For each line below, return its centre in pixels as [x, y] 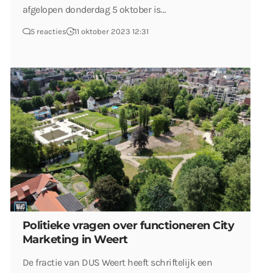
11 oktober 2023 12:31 [112, 31]
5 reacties [48, 31]
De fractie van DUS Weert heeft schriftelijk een [118, 262]
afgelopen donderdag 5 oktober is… [94, 9]
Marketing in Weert [75, 239]
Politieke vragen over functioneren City [129, 225]
